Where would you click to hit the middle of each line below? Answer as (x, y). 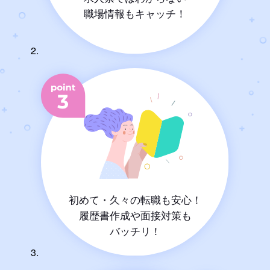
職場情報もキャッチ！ (135, 13)
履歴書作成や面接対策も (135, 215)
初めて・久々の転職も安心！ (135, 199)
